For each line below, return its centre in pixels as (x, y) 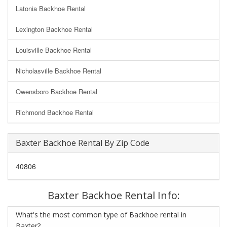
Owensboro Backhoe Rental (56, 91)
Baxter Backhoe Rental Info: (113, 195)
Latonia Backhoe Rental (51, 8)
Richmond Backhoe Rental (55, 112)
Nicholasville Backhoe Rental (59, 70)
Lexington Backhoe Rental (54, 29)
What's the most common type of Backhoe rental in (101, 214)
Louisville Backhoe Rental (54, 50)
